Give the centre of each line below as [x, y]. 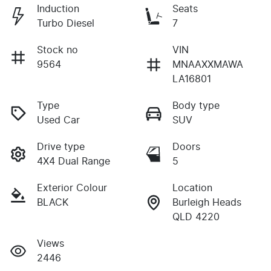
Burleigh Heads [207, 202]
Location [192, 188]
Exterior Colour [72, 188]
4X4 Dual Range [73, 161]
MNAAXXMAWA [208, 64]
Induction [58, 9]
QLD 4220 [196, 217]
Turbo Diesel [66, 23]
